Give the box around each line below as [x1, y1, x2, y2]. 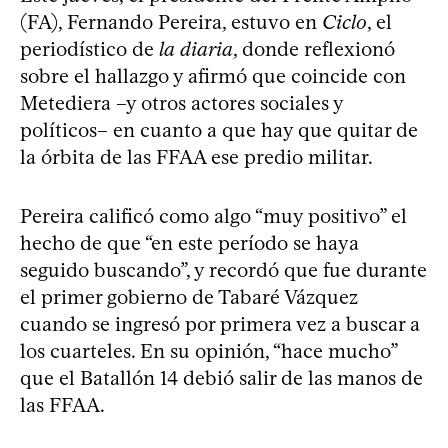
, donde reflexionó [233, 36, 395, 61]
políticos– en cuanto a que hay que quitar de [20, 117, 418, 142]
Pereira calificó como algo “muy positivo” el [20, 203, 407, 228]
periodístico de [20, 36, 159, 61]
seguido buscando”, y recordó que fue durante [20, 257, 427, 282]
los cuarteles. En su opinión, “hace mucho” [20, 338, 397, 363]
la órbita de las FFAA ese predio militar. [20, 144, 373, 169]
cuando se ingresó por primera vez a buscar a [20, 311, 420, 336]
